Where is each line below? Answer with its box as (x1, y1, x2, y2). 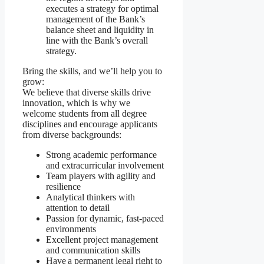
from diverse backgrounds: (22, 130, 121, 140)
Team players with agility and (46, 171, 156, 181)
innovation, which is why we (22, 98, 130, 108)
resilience (46, 181, 81, 192)
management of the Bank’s (46, 14, 145, 25)
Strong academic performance (46, 150, 157, 160)
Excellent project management (46, 235, 158, 245)
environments (46, 224, 96, 235)
